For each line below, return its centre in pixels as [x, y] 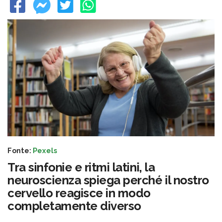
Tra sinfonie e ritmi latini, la [81, 167]
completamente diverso [74, 206]
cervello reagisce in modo [79, 193]
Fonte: [20, 151]
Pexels [45, 151]
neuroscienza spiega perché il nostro [108, 180]
